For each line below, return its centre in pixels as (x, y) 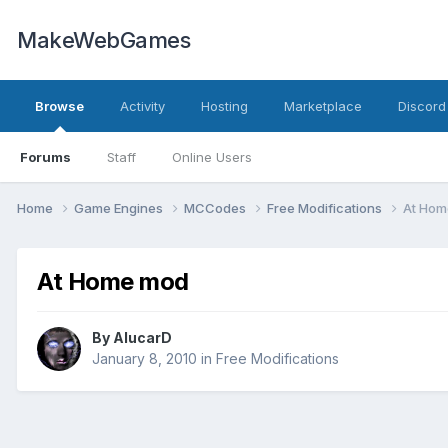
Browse (59, 106)
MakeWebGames (103, 40)
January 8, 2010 (144, 359)
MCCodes (216, 207)
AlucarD (142, 338)
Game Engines (120, 207)
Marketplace (323, 106)
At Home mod (113, 281)
